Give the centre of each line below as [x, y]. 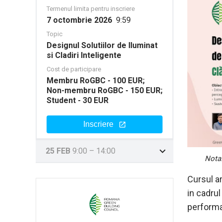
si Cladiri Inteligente [84, 55]
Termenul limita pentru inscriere [91, 9]
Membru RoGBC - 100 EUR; [96, 81]
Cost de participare [74, 69]
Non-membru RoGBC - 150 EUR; [105, 90]
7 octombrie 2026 [81, 20]
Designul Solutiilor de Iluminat [102, 45]
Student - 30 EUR [78, 100]
